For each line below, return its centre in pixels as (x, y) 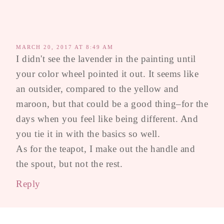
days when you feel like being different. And (107, 118)
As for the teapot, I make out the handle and (105, 148)
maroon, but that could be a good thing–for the (112, 103)
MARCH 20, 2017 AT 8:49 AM (65, 47)
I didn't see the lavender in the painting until (106, 58)
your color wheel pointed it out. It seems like (107, 73)
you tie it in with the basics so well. (88, 133)
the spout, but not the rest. (69, 163)
